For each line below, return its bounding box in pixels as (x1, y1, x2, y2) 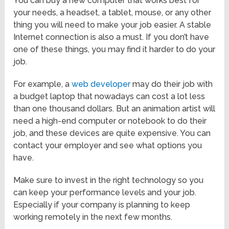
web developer (72, 79, 131, 89)
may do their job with (130, 79, 213, 89)
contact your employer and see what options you (13, 141, 202, 151)
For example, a (13, 79, 72, 89)
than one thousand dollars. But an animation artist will (13, 104, 216, 114)
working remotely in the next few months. (13, 212, 173, 222)
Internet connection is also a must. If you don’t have (13, 32, 210, 42)
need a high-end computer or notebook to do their (13, 116, 207, 126)
